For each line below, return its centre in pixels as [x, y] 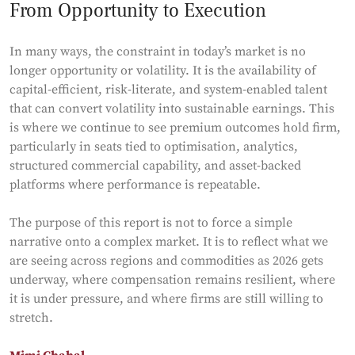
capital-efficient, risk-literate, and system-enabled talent [168, 90]
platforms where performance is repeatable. [135, 185]
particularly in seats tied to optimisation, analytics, [154, 147]
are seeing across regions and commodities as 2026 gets [166, 261]
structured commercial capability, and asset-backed [155, 166]
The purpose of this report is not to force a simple [151, 223]
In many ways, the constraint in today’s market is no [158, 52]
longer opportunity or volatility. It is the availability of [163, 71]
